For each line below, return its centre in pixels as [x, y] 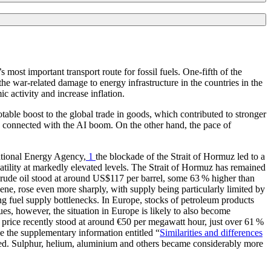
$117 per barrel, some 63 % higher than [180, 178]
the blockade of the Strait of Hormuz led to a [180, 156]
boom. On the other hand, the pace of [159, 125]
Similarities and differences [211, 232]
